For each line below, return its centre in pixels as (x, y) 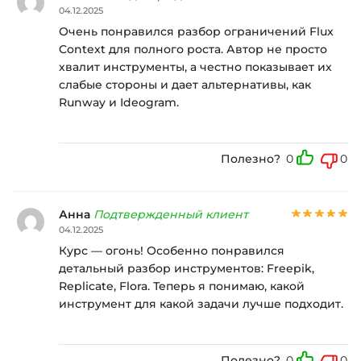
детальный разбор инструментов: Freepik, (187, 268)
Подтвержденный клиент (171, 214)
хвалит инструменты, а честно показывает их (195, 66)
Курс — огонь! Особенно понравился (172, 250)
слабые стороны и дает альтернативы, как (185, 84)
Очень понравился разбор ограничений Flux (196, 31)
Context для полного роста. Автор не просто (193, 49)
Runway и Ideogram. (119, 102)
